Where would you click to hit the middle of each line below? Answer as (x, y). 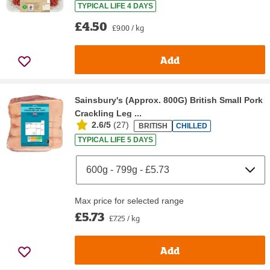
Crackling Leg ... (108, 114)
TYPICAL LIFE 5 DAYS (115, 140)
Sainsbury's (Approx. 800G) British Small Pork (169, 100)
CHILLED (192, 126)
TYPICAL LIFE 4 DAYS (115, 6)
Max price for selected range (129, 201)
